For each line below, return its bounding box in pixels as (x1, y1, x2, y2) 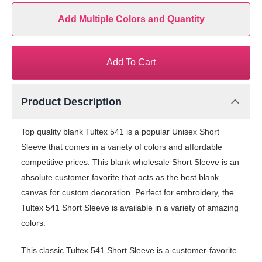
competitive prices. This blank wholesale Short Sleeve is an (21, 157, 239, 167)
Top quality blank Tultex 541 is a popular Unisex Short (21, 127, 219, 137)
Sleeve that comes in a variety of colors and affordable (21, 142, 222, 152)
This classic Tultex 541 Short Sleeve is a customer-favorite (21, 246, 237, 256)
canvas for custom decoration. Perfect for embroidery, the (21, 188, 234, 198)
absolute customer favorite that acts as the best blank (21, 173, 219, 182)
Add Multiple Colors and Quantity (57, 14, 205, 25)
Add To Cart (106, 57, 156, 68)
